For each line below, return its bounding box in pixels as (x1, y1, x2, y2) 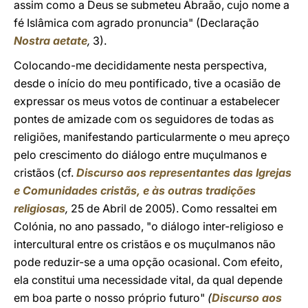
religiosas (14, 201, 65, 215)
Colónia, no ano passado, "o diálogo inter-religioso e (14, 219, 283, 233)
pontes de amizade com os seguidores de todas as (14, 112, 274, 126)
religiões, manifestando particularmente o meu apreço (14, 130, 290, 144)
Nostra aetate (14, 34, 87, 47)
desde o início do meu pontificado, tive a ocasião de (14, 76, 280, 90)
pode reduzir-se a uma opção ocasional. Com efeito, (14, 255, 283, 269)
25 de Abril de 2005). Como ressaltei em (68, 201, 277, 215)
